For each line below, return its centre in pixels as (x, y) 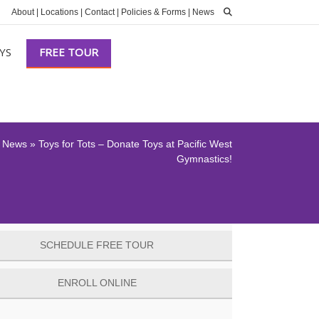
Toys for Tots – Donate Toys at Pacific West (135, 144)
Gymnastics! (204, 159)
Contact (100, 12)
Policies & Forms (153, 12)
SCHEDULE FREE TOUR (97, 245)
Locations (59, 12)
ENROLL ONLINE (97, 283)
